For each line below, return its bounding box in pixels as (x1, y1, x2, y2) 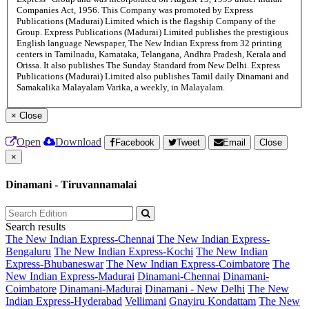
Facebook (115, 137, 154, 148)
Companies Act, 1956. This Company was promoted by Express (17, 5, 253, 16)
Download (55, 136, 101, 148)
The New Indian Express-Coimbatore (106, 257, 270, 270)
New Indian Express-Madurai (6, 270, 134, 282)
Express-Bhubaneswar (6, 257, 103, 270)
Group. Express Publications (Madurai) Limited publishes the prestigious (17, 27, 288, 38)
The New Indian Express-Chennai (6, 232, 154, 245)
